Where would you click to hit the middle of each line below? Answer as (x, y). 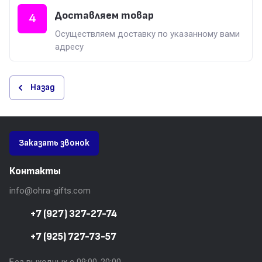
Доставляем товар (104, 16)
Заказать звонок (54, 143)
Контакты (35, 172)
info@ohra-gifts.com (50, 191)
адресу (69, 47)
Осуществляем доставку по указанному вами (147, 34)
